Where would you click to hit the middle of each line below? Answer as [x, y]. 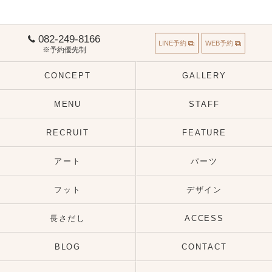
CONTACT [204, 247]
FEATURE [204, 133]
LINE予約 [173, 43]
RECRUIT [68, 133]
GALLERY [204, 76]
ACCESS [204, 218]
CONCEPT [68, 76]
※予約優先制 [64, 49]
